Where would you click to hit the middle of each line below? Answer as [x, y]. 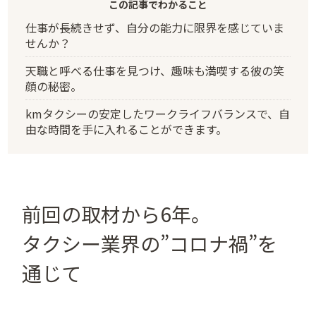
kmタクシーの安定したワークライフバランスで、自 [157, 113]
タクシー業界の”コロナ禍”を [150, 244]
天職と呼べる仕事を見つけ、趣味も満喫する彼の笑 [154, 70]
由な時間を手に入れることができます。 [126, 129]
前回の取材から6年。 [117, 214]
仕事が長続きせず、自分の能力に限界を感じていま [154, 27]
